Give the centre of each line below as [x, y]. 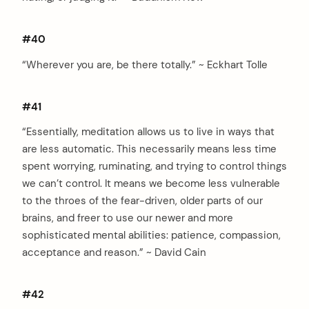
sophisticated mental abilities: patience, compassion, [151, 236]
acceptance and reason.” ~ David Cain [114, 253]
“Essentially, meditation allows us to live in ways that [148, 132]
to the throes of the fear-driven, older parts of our [142, 201]
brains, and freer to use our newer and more [128, 218]
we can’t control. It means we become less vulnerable [151, 184]
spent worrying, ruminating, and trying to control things [154, 167]
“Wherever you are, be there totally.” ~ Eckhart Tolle [145, 64]
